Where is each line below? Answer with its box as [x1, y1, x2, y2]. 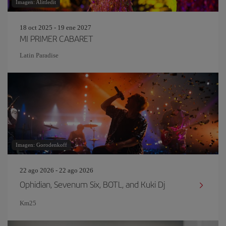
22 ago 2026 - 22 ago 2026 [20, 166, 93, 174]
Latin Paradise [20, 51, 59, 59]
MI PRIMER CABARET [20, 32, 93, 44]
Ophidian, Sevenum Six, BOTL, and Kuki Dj [20, 178, 165, 190]
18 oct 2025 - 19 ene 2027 [20, 24, 91, 31]
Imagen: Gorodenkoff [16, 142, 67, 148]
